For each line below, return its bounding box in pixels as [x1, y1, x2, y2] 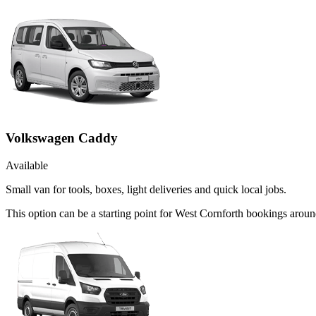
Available [6, 159, 48, 172]
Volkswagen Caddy [6, 130, 118, 146]
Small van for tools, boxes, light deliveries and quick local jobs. [6, 183, 286, 196]
